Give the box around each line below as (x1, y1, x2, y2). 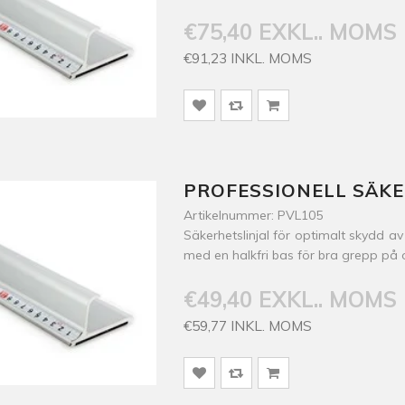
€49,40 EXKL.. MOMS (183, 286, 397, 313)
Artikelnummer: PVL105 (183, 207, 323, 223)
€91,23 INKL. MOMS (183, 49, 312, 67)
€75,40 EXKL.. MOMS (183, 18, 397, 45)
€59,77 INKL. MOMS (183, 316, 312, 334)
